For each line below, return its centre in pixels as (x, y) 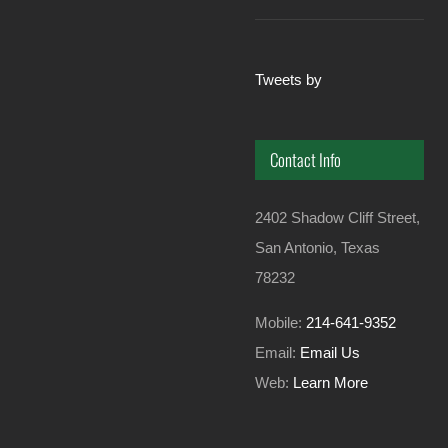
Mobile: (281, 322)
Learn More (331, 382)
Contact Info (306, 160)
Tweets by (289, 80)
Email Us (330, 352)
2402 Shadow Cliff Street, (338, 217)
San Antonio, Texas (318, 247)
